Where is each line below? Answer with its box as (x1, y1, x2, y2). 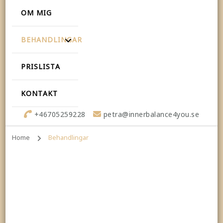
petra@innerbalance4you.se (103, 109, 200, 119)
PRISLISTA (20, 61, 60, 71)
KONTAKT (20, 88, 58, 98)
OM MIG (20, 7, 52, 17)
